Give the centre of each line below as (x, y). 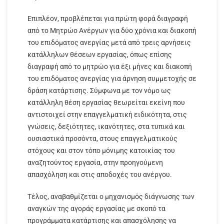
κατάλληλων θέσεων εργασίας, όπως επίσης (100, 54)
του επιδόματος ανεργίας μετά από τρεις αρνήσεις (109, 42)
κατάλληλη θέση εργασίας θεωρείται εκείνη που (106, 102)
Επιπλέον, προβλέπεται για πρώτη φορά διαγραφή (108, 18)
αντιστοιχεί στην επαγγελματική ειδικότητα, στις (107, 114)
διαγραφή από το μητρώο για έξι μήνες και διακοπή (110, 66)
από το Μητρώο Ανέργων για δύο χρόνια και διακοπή (112, 30)
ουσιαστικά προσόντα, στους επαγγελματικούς (102, 138)
